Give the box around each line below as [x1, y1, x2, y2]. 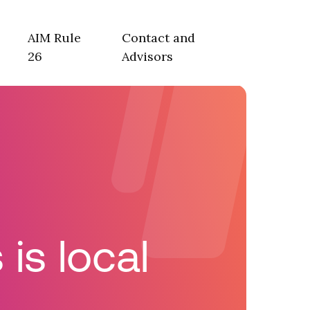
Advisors [122, 48, 174, 65]
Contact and [122, 30, 196, 46]
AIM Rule [28, 30, 82, 46]
